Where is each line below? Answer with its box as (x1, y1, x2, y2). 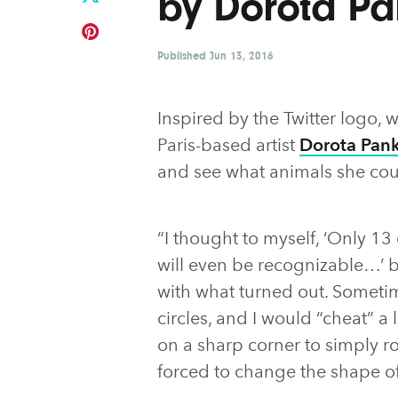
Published (157, 48, 210, 62)
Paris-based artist (157, 133, 299, 155)
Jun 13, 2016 (210, 48, 274, 62)
